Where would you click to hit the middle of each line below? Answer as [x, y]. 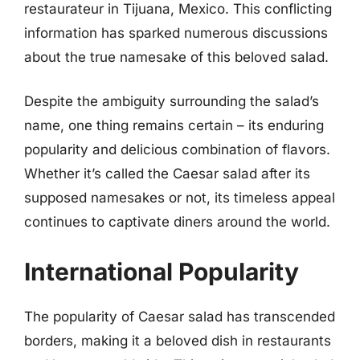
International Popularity [162, 271]
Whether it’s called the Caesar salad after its [167, 174]
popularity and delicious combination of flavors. [177, 149]
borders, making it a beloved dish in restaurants [178, 340]
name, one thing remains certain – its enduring [174, 125]
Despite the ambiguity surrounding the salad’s [172, 101]
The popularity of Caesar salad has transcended [180, 316]
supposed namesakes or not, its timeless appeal [180, 198]
